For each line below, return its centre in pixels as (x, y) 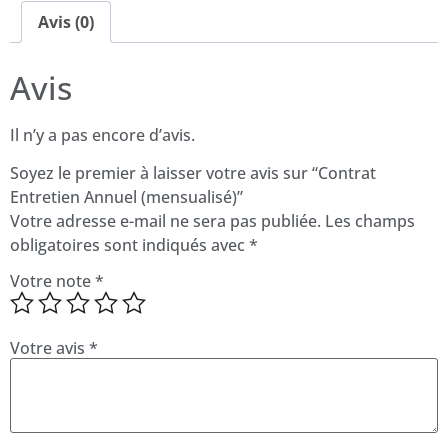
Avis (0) (66, 21)
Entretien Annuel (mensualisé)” (126, 197)
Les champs (370, 221)
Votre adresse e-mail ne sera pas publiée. (165, 221)
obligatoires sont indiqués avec (129, 245)
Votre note (52, 280)
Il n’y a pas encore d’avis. (102, 134)
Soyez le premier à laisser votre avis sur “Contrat (193, 173)
